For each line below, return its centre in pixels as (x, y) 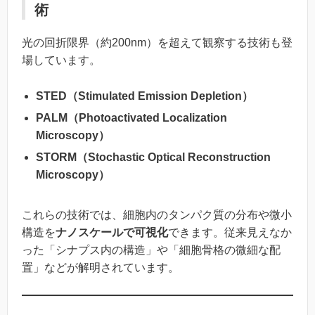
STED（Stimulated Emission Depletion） (144, 96)
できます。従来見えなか (230, 232)
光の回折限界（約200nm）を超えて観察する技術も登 (157, 43)
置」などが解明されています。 (101, 267)
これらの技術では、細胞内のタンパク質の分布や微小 (157, 214)
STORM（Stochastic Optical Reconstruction (153, 157)
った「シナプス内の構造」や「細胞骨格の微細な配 (151, 250)
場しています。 (61, 60)
